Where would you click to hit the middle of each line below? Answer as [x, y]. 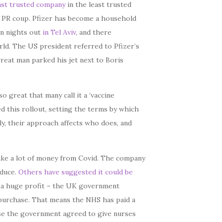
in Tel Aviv [59, 32]
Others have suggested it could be [76, 172]
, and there [94, 32]
